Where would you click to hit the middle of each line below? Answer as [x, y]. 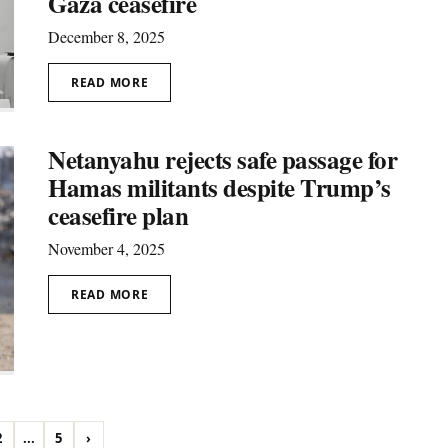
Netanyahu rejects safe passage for [222, 160]
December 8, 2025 [106, 37]
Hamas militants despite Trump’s [219, 188]
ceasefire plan [118, 216]
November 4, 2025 [106, 249]
